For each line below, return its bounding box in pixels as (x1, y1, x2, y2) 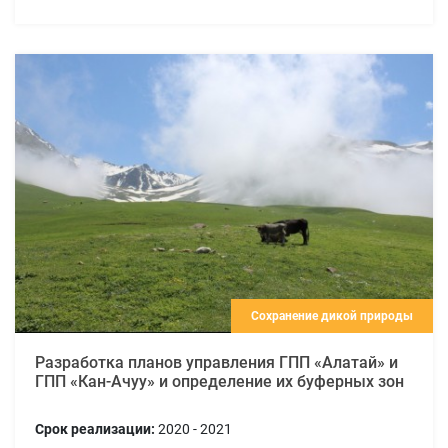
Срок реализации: (35, 420, 155, 437)
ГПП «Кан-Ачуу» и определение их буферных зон (35, 371, 404, 391)
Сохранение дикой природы (251, 308, 413, 323)
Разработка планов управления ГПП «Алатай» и (35, 352, 398, 372)
